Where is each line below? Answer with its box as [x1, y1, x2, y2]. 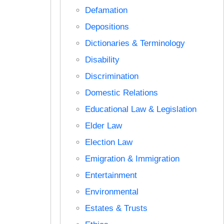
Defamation [84, 5, 127, 15]
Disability [84, 54, 119, 64]
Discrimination [84, 71, 138, 81]
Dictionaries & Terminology [84, 38, 185, 48]
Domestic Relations [84, 87, 158, 97]
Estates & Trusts [84, 203, 147, 213]
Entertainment [84, 170, 137, 180]
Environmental [84, 186, 138, 196]
